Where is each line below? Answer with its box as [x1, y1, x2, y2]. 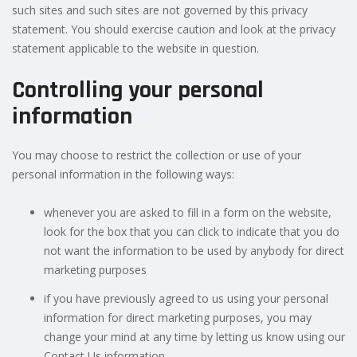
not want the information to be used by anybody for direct [44, 242, 344, 258]
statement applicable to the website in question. [12, 40, 259, 56]
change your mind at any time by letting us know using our [44, 328, 345, 344]
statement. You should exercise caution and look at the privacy [12, 21, 335, 37]
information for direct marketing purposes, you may [44, 309, 312, 325]
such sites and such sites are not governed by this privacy [12, 2, 308, 18]
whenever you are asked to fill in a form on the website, [44, 204, 331, 220]
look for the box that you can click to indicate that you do [44, 223, 339, 239]
